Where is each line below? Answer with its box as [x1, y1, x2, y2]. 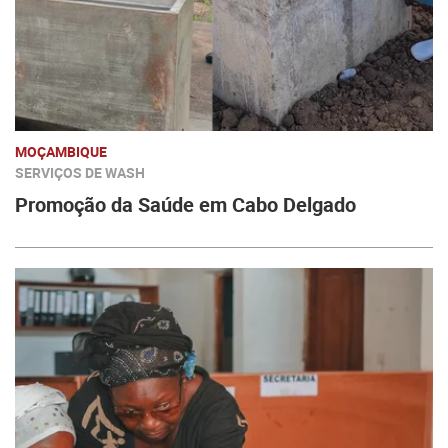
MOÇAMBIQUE [15, 142, 107, 161]
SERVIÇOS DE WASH [15, 163, 145, 182]
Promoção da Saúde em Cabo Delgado [15, 191, 356, 218]
